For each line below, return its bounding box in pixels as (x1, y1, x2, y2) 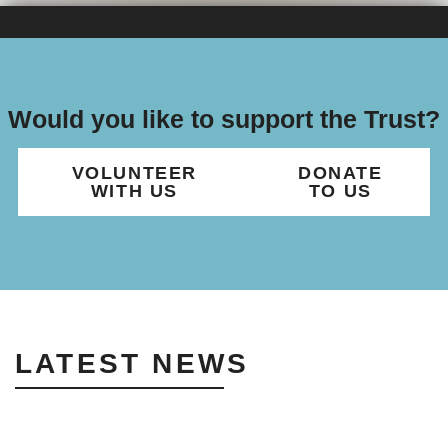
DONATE (298, 162, 383, 183)
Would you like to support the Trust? (8, 105, 440, 133)
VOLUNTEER (71, 162, 198, 183)
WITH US (90, 180, 178, 201)
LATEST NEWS (15, 347, 250, 379)
